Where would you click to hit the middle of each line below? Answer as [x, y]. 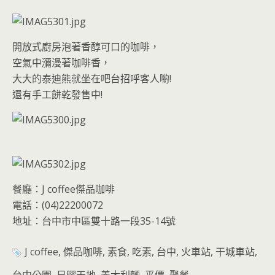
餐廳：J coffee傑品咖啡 [64, 189]
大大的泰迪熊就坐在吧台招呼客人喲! [92, 79]
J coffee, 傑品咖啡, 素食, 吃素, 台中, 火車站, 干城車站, [140, 252]
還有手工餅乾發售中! [57, 95]
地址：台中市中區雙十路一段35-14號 [94, 221]
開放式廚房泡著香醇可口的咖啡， [86, 47]
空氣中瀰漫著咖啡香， [61, 63]
